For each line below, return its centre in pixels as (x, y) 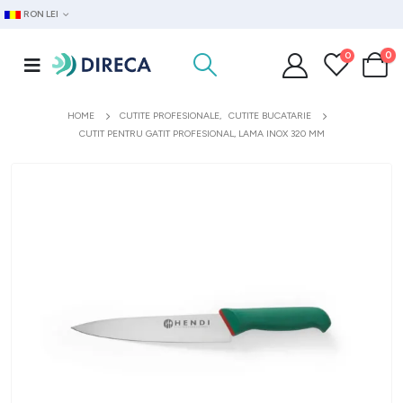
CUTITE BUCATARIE (269, 116)
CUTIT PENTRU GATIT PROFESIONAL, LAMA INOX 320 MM (201, 134)
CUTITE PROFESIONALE (169, 116)
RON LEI (41, 14)
